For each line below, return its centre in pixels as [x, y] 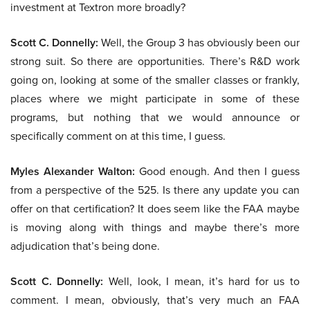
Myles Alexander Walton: [73, 172]
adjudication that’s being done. [85, 246]
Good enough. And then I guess [217, 172]
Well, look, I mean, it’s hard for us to [202, 282]
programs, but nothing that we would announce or [155, 118]
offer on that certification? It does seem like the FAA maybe [155, 209]
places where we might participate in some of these [155, 99]
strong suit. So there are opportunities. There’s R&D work [155, 62]
